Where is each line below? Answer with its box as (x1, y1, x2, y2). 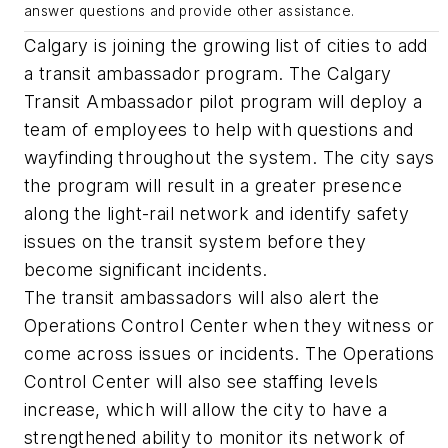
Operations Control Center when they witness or (24, 315, 435, 337)
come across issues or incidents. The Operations (24, 343, 435, 365)
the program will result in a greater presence (24, 175, 402, 197)
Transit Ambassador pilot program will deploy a (24, 91, 423, 113)
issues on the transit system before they (24, 231, 366, 253)
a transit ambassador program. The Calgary (24, 63, 392, 85)
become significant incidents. (24, 259, 268, 281)
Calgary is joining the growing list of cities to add (24, 35, 428, 57)
